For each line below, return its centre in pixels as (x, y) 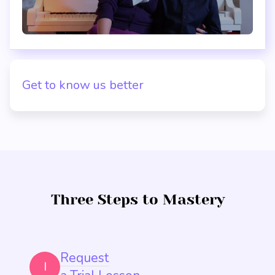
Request (84, 258)
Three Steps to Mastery (137, 199)
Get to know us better (83, 85)
